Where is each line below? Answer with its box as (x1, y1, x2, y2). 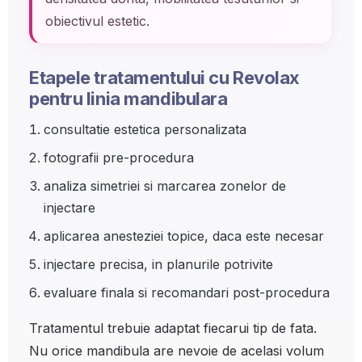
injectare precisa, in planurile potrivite (44, 256, 273, 272)
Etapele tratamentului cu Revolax (29, 67, 300, 88)
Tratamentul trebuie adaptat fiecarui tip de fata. (29, 320, 317, 336)
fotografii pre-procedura (44, 149, 194, 166)
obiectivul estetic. (45, 13, 149, 29)
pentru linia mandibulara (29, 88, 228, 109)
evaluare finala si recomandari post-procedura (44, 284, 330, 301)
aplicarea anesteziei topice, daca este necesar (44, 228, 324, 244)
